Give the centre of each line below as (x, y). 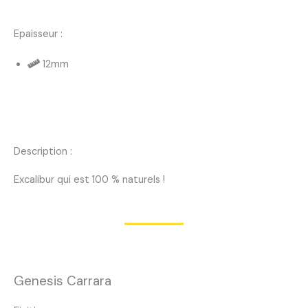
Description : (43, 152)
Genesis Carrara (63, 281)
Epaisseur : (38, 34)
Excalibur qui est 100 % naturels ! (89, 180)
